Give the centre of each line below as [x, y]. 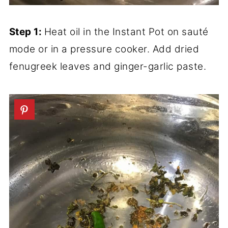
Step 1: [26, 32]
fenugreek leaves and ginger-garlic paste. [108, 67]
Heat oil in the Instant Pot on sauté [126, 32]
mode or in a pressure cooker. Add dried [104, 49]
